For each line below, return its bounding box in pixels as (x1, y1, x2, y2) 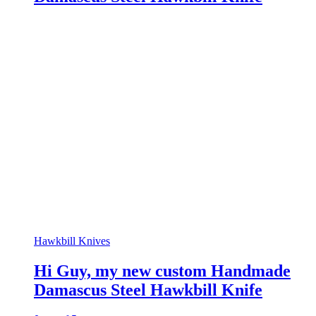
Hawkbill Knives (34, 234, 110, 247)
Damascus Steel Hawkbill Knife (34, 280, 262, 299)
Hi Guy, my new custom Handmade (34, 261, 291, 280)
